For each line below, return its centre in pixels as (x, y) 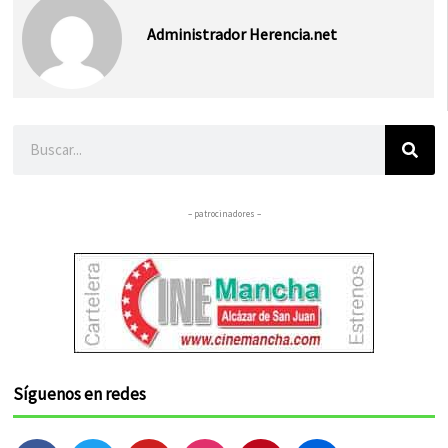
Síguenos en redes (80, 394)
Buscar (37, 137)
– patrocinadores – (224, 213)
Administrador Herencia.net (241, 34)
